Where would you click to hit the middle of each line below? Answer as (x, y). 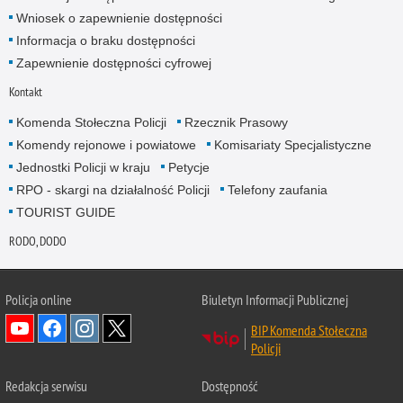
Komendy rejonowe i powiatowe (106, 145)
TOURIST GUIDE (65, 213)
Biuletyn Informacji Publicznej (275, 299)
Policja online (39, 299)
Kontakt (25, 92)
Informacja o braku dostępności (105, 40)
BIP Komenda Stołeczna (309, 330)
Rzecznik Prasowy (236, 123)
